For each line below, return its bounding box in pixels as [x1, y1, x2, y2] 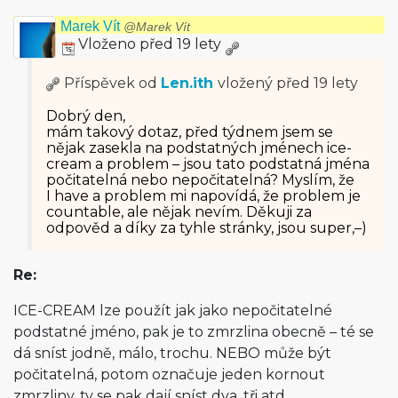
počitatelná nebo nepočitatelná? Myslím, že [46, 171, 354, 188]
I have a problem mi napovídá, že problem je [46, 187, 361, 204]
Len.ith [161, 75, 213, 92]
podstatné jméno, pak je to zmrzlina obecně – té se [13, 323, 374, 340]
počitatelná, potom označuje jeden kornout [13, 366, 325, 383]
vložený [218, 75, 276, 92]
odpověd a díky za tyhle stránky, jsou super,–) [46, 219, 367, 236]
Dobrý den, [46, 107, 125, 124]
